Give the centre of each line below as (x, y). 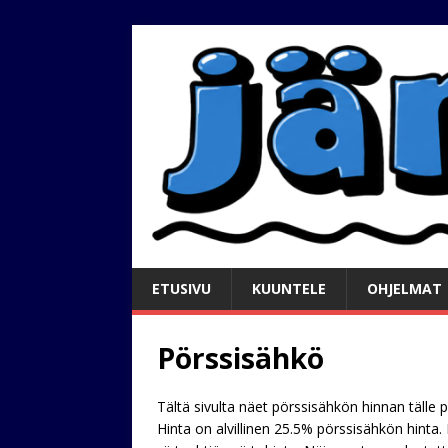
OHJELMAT (404, 288)
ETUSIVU (181, 288)
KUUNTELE (289, 288)
